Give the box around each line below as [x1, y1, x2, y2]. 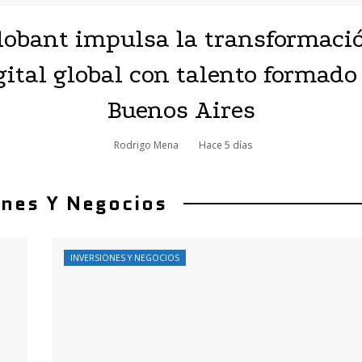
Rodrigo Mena [114, 138, 179, 152]
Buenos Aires [107, 96, 255, 124]
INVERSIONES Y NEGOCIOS [69, 252, 179, 263]
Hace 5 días [199, 138, 252, 152]
